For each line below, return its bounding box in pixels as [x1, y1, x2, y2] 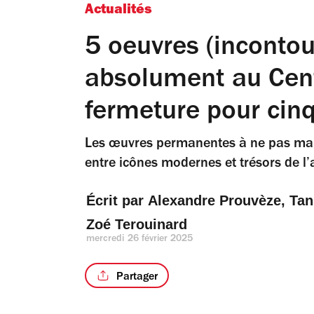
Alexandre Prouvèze [148, 193, 281, 208]
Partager [116, 271, 158, 283]
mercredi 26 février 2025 [86, 235, 193, 245]
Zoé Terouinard [86, 217, 187, 232]
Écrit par [86, 193, 148, 208]
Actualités [85, 4, 152, 18]
